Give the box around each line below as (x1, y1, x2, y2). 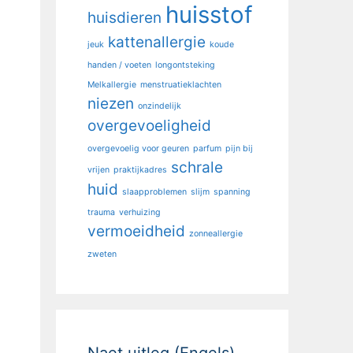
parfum (193, 143, 221, 154)
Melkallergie (87, 79, 136, 90)
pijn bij (225, 143, 253, 154)
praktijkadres (113, 164, 167, 175)
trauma (87, 206, 115, 217)
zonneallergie (189, 228, 243, 239)
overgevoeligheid (87, 116, 211, 135)
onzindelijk (138, 100, 181, 111)
